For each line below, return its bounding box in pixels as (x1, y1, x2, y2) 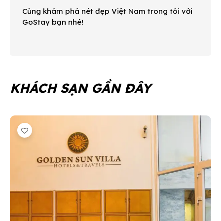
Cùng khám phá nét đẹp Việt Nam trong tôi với (22, 6, 192, 16)
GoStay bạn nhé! (22, 17, 83, 27)
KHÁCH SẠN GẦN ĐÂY (10, 79, 151, 96)
